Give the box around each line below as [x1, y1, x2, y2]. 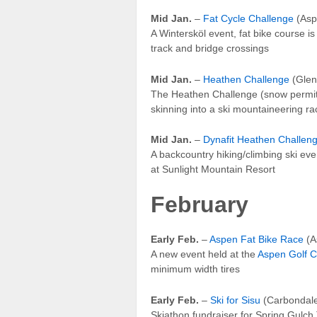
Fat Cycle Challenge [203, 13, 294, 25]
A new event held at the [151, 248, 258, 260]
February [151, 191, 248, 217]
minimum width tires [151, 263, 240, 275]
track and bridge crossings [151, 42, 269, 54]
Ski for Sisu [210, 294, 260, 306]
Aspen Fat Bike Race [209, 234, 304, 246]
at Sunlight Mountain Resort [151, 163, 275, 175]
